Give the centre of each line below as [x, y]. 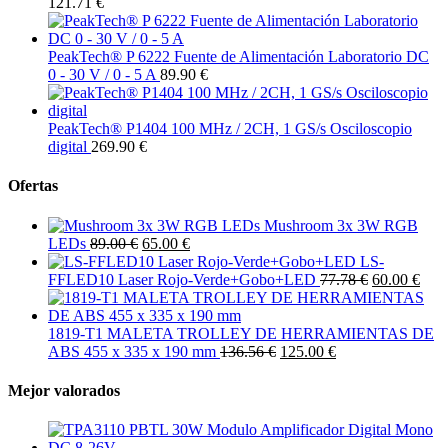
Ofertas [33, 186]
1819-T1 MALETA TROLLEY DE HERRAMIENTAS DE [241, 333]
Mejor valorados [64, 390]
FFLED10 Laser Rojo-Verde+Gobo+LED [182, 279]
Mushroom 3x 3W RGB [341, 225]
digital [67, 147]
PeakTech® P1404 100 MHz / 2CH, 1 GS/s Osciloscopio [230, 129]
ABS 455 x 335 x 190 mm [132, 351]
